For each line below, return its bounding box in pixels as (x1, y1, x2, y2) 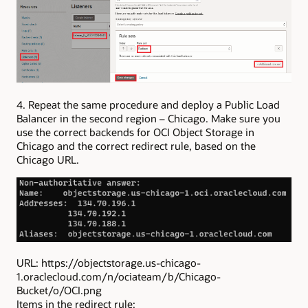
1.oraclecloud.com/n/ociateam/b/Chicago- (16, 269, 221, 284)
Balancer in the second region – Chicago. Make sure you (16, 111, 280, 125)
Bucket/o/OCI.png (16, 283, 102, 298)
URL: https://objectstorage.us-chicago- (16, 256, 201, 270)
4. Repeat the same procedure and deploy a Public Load (16, 97, 280, 111)
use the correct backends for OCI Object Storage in (16, 124, 254, 139)
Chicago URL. (16, 152, 79, 166)
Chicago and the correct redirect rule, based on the (16, 138, 256, 153)
